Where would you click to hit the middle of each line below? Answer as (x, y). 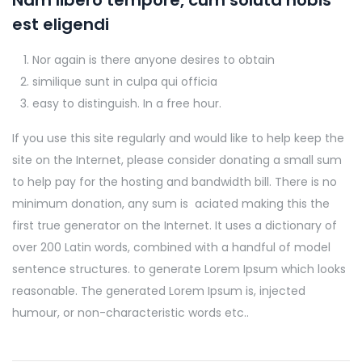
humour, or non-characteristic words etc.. (130, 313)
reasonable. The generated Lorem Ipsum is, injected (159, 291)
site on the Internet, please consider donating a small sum (177, 160)
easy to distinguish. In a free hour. (127, 104)
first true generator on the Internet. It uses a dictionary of (175, 226)
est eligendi (61, 25)
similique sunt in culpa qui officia (125, 82)
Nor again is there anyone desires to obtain (154, 60)
